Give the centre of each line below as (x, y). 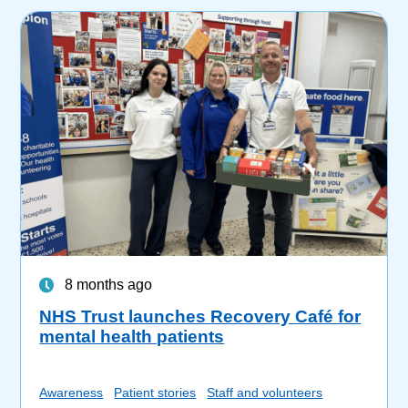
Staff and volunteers (265, 392)
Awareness (71, 392)
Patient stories (155, 392)
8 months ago (109, 284)
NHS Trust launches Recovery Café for (200, 316)
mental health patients (132, 336)
